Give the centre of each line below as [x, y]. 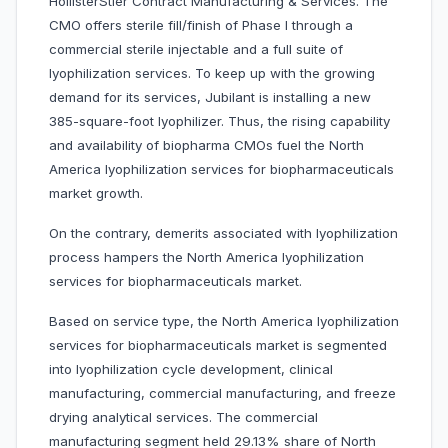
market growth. [96, 193]
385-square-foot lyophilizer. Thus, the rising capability [219, 121]
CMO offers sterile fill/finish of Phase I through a [201, 25]
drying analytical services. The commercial [183, 417]
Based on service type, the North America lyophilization [224, 321]
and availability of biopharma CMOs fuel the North [206, 145]
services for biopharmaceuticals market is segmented [218, 345]
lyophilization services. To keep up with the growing [212, 73]
